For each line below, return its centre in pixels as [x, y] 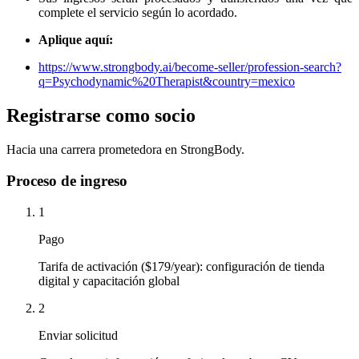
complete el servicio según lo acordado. [138, 13]
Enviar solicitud [78, 335]
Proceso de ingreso [67, 180]
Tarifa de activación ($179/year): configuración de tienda [182, 266]
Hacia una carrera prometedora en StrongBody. [125, 150]
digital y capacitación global [109, 280]
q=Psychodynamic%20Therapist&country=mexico [167, 82]
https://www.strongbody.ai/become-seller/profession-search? [190, 67]
